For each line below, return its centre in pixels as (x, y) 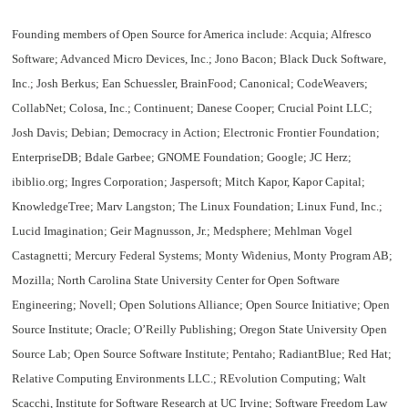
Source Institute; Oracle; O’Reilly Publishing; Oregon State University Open (200, 330)
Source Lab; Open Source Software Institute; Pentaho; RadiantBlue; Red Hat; (202, 354)
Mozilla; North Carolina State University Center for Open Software (176, 280)
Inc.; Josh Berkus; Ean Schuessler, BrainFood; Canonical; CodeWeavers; (190, 84)
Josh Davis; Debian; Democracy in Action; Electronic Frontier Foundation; (196, 133)
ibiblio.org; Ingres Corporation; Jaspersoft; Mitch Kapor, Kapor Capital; (189, 182)
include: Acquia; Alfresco (308, 35)
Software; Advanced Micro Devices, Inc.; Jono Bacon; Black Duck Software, (199, 59)
